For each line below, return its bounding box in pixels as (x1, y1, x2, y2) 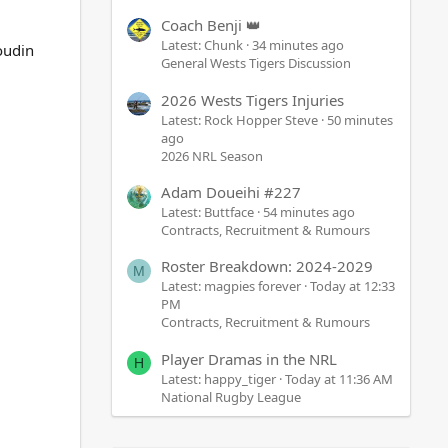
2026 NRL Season (161, 146, 263, 165)
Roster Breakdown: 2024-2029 (161, 256, 373, 277)
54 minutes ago (263, 202, 355, 221)
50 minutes (327, 110, 393, 129)
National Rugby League (161, 387, 301, 406)
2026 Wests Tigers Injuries (161, 89, 344, 110)
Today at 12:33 (310, 277, 395, 296)
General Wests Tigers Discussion (161, 54, 351, 73)
